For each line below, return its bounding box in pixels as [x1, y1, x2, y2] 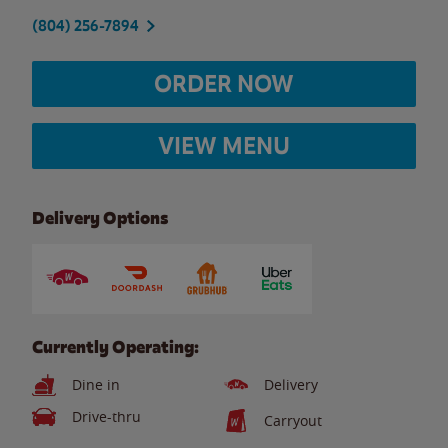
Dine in [72, 375, 120, 394]
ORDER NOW [154, 68, 294, 99]
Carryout [264, 411, 322, 430]
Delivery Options [32, 207, 168, 229]
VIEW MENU [158, 130, 290, 161]
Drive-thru [72, 407, 141, 426]
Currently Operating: [32, 336, 199, 358]
